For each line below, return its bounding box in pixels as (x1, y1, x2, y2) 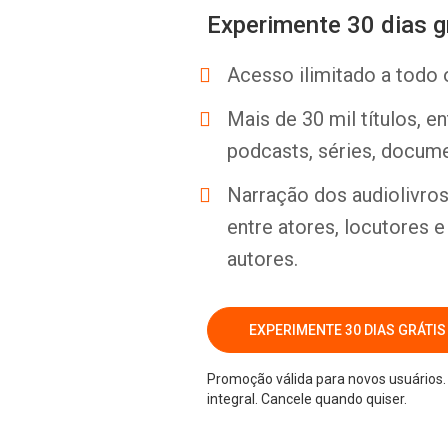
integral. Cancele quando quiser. (207, 391, 407, 407)
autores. (227, 247, 298, 271)
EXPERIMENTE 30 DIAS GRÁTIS (248, 321, 446, 338)
